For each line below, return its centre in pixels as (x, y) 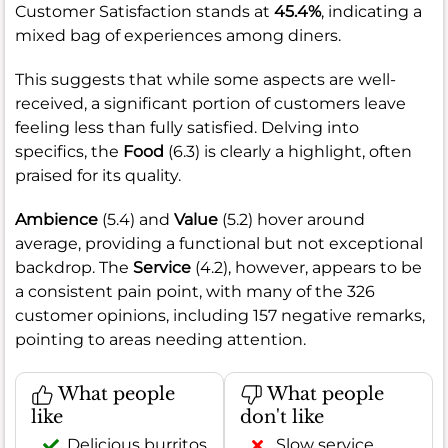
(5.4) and (136, 219)
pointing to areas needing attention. (160, 339)
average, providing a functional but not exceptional (219, 243)
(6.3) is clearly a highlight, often (288, 151)
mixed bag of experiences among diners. (178, 35)
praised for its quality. (98, 175)
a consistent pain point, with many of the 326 (195, 291)
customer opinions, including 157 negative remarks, (220, 315)
